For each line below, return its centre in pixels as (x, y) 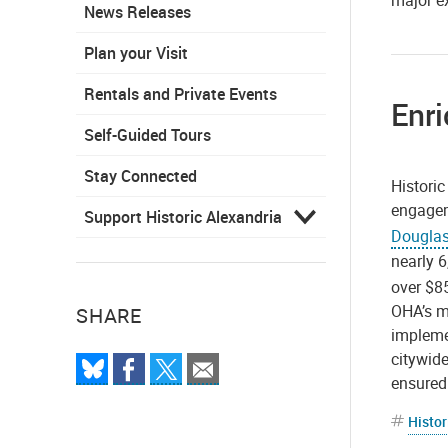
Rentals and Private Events (180, 93)
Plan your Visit (136, 52)
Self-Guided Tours (147, 134)
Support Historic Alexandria (183, 216)
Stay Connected (140, 175)
